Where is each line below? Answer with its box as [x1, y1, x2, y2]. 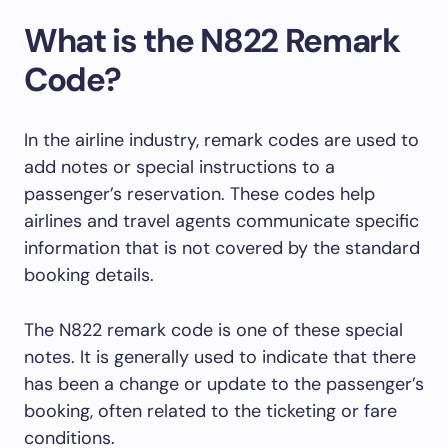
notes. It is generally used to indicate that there [24, 345, 416, 370]
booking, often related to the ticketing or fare [24, 399, 397, 424]
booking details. [24, 263, 154, 288]
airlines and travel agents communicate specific [24, 209, 419, 234]
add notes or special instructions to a [24, 155, 335, 180]
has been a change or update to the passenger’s [24, 372, 424, 397]
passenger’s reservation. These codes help [24, 182, 375, 207]
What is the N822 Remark [24, 19, 400, 63]
